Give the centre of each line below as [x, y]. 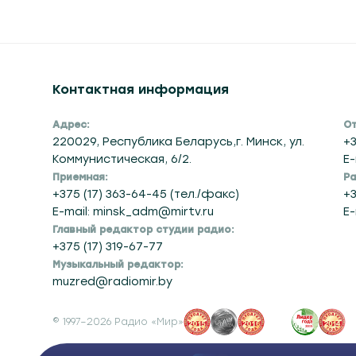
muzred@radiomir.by [112, 282]
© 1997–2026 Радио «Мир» [118, 322]
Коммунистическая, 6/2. [122, 159]
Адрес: [71, 125]
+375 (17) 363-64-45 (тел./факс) [146, 194]
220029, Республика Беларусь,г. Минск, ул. [178, 142]
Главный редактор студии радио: [143, 230]
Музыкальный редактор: [118, 265]
